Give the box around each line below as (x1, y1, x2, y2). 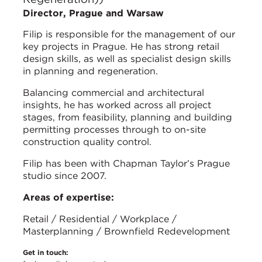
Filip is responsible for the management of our (23, 28, 235, 40)
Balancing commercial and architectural (23, 87, 204, 98)
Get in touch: (23, 247, 68, 257)
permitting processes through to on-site (23, 123, 206, 135)
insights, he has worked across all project (23, 99, 211, 111)
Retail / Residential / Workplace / (23, 213, 177, 225)
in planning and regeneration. (23, 65, 158, 77)
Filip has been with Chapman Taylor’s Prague (23, 157, 230, 169)
